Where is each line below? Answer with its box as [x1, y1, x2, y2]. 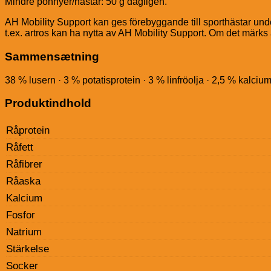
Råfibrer [6, 158, 42, 171]
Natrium [6, 226, 42, 238]
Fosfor [6, 209, 35, 221]
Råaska [6, 175, 41, 188]
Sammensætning [5, 50, 99, 63]
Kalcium [6, 192, 42, 204]
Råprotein [6, 125, 50, 137]
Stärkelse [6, 243, 49, 255]
